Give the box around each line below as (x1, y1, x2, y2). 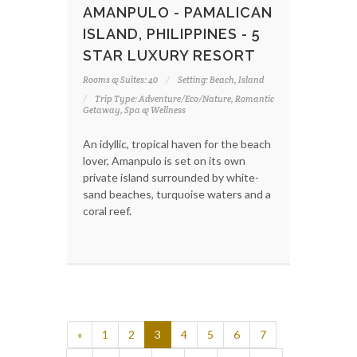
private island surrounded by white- (83, 170, 259, 184)
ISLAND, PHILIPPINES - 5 (83, 25, 261, 42)
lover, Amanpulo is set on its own (83, 153, 245, 167)
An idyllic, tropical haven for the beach (83, 136, 271, 151)
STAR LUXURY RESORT (83, 46, 256, 64)
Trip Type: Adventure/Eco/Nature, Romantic (95, 92, 274, 104)
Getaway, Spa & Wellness (83, 104, 186, 116)
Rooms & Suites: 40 (83, 73, 158, 85)
